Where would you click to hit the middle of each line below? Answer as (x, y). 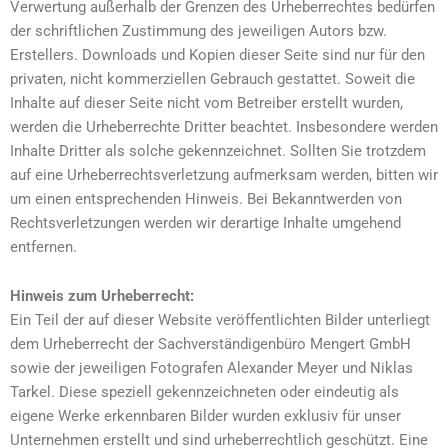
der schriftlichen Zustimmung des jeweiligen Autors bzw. (198, 30)
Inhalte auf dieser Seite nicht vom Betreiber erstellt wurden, (206, 102)
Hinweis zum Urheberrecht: (102, 296)
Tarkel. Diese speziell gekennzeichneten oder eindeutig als (204, 392)
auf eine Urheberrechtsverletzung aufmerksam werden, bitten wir (224, 174)
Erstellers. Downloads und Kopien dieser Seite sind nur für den (217, 54)
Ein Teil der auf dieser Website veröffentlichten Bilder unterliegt (220, 320)
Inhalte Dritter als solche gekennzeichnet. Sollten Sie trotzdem (218, 150)
